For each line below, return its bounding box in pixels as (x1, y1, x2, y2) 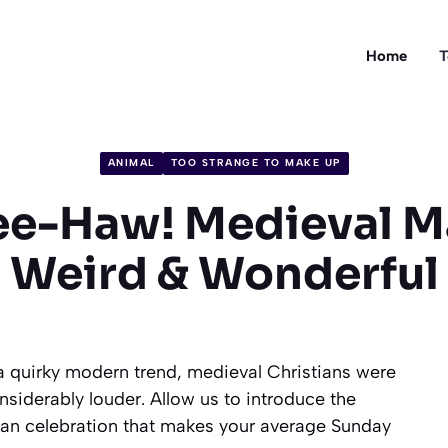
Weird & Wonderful (9, 245, 439, 302)
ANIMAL (107, 156, 155, 170)
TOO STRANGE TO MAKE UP (170, 156, 341, 170)
